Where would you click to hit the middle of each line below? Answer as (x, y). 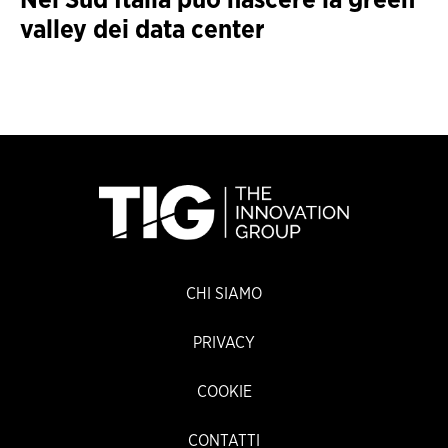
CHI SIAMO (224, 294)
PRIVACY (224, 343)
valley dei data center (142, 29)
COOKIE (224, 392)
